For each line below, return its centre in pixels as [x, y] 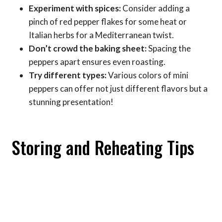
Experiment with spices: [75, 8]
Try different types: [68, 75]
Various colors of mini [147, 75]
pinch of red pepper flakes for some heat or [108, 21]
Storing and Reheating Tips [103, 147]
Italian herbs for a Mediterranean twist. [101, 35]
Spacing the [169, 48]
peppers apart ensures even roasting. [97, 61]
